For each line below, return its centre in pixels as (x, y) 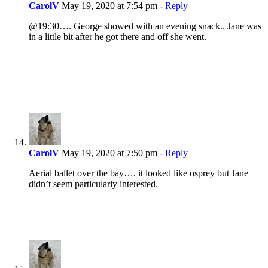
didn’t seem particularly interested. (93, 184)
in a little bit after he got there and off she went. (118, 37)
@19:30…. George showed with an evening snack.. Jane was (145, 26)
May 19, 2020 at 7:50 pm (108, 153)
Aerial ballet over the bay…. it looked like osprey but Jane (138, 173)
